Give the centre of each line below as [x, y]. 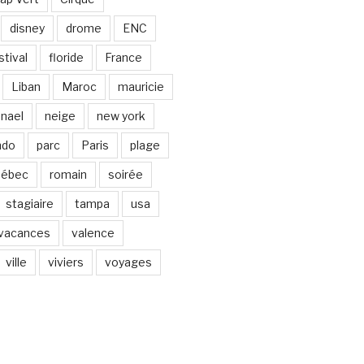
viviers [65, 262]
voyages [128, 262]
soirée [125, 175]
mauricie [141, 87]
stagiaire [29, 204]
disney [27, 28]
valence [93, 233]
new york [121, 116]
